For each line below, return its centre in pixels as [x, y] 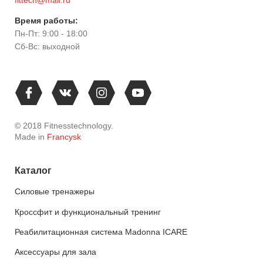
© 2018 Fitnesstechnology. [64, 125]
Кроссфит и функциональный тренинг [88, 212]
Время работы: [46, 20]
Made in [31, 136]
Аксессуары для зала [55, 252]
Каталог [33, 170]
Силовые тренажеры [55, 192]
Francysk [64, 136]
